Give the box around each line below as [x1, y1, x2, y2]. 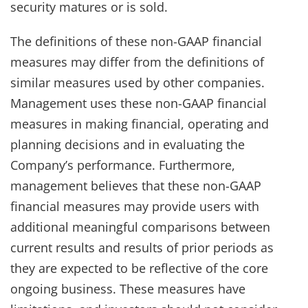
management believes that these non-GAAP [10, 177, 261, 194]
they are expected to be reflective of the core [10, 259, 268, 276]
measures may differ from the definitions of [10, 53, 264, 70]
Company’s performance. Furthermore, [10, 156, 235, 173]
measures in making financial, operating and [10, 115, 269, 132]
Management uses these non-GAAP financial [10, 94, 267, 111]
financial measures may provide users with [10, 197, 259, 214]
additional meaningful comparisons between [10, 218, 270, 235]
